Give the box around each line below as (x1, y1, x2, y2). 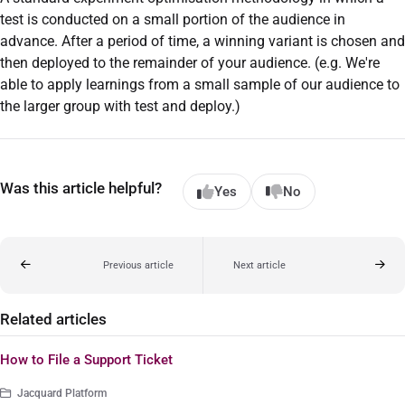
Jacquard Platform (14, 386, 107, 400)
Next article (232, 259, 286, 271)
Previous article (102, 259, 174, 271)
